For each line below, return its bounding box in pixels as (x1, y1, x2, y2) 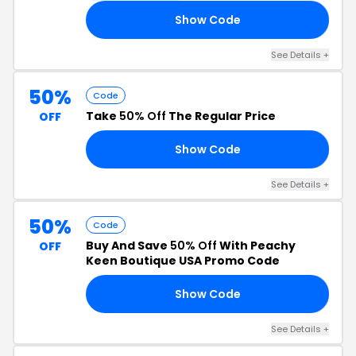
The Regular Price (166, 108, 276, 124)
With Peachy (217, 238, 296, 253)
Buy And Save (86, 238, 170, 253)
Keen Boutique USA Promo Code (86, 253, 280, 269)
